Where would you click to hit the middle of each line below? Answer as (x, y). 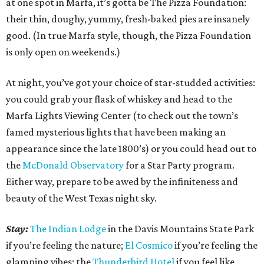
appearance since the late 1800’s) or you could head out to (131, 149)
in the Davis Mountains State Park (180, 229)
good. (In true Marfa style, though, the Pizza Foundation (128, 36)
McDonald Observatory (73, 165)
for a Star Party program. (179, 165)
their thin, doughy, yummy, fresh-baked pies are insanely (128, 19)
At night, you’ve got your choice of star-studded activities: (131, 83)
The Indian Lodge (68, 229)
